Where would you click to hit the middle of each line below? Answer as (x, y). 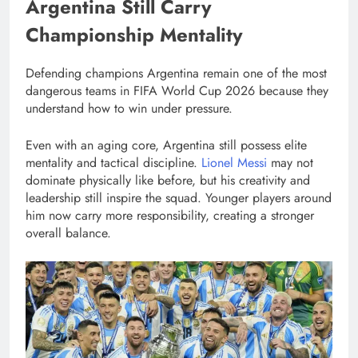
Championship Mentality (134, 34)
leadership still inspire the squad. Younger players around (179, 197)
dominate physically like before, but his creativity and (168, 180)
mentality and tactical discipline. (111, 162)
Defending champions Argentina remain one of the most (176, 73)
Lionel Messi (234, 162)
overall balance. (68, 233)
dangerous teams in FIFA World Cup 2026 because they (177, 90)
